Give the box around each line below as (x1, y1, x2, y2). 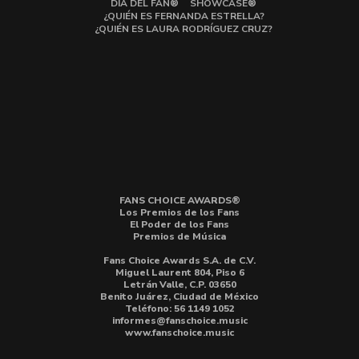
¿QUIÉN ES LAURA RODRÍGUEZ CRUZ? (95, 22, 272, 35)
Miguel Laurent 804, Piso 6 (115, 265, 244, 279)
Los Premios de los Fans (119, 205, 240, 219)
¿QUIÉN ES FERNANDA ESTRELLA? (103, 9, 264, 22)
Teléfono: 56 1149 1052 (124, 301, 235, 315)
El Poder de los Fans (130, 217, 229, 231)
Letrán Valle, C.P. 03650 (123, 277, 236, 291)
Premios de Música (133, 229, 226, 243)
